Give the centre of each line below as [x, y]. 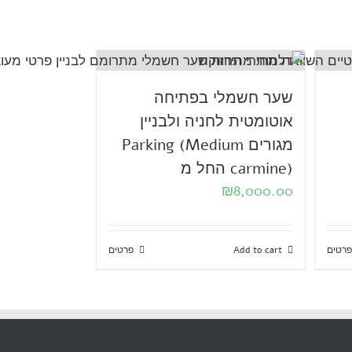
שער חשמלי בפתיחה [223, 98]
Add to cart [257, 250]
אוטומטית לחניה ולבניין [216, 122]
